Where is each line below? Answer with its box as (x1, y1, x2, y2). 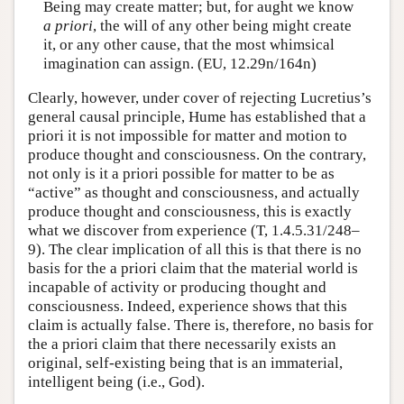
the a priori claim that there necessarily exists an (28, 335, 336, 353)
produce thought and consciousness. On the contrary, (28, 145, 366, 163)
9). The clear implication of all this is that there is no (28, 240, 362, 258)
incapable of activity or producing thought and (28, 278, 326, 296)
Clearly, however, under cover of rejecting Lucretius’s (28, 88, 372, 106)
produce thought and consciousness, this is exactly (28, 202, 352, 220)
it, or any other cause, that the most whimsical (42, 36, 335, 54)
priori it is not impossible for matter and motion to (28, 126, 347, 144)
